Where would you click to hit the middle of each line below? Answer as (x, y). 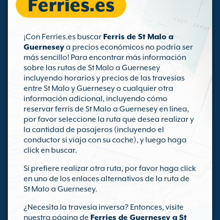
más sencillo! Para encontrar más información (105, 57)
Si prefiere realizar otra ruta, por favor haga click (110, 168)
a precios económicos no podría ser (129, 47)
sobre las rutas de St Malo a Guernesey (92, 68)
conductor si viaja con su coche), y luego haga (105, 140)
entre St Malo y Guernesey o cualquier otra (98, 88)
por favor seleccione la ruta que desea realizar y (109, 119)
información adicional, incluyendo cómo (96, 99)
